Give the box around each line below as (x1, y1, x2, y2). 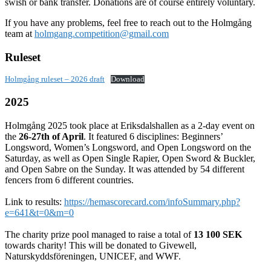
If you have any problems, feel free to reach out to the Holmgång (5, 17, 252, 28)
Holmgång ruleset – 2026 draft (5, 75, 105, 84)
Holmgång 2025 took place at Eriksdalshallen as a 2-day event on (5, 120, 255, 131)
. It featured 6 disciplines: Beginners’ (83, 131, 223, 142)
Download (110, 75, 145, 84)
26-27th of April (19, 131, 83, 142)
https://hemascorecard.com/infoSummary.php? (64, 196, 240, 207)
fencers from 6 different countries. (5, 174, 134, 185)
